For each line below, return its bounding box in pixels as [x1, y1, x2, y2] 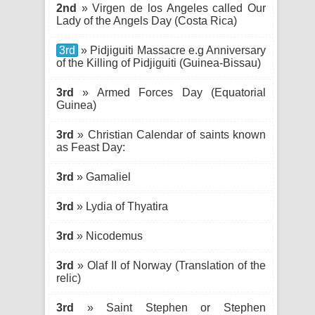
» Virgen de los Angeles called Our [77, 2, 266, 14]
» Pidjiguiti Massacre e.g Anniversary [78, 44, 266, 56]
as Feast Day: [56, 141, 125, 153]
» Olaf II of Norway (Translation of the [74, 259, 266, 271]
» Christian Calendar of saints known [74, 129, 266, 141]
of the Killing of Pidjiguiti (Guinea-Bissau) [56, 57, 261, 69]
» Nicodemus [74, 230, 143, 242]
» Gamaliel [74, 171, 131, 183]
